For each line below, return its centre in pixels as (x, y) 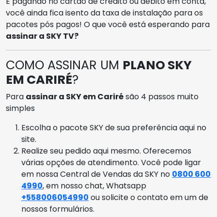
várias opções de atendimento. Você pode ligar (111, 163)
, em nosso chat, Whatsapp (94, 186)
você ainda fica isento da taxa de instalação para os (104, 13)
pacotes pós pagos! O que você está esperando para (108, 25)
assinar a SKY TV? (42, 36)
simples (20, 108)
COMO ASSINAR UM (64, 65)
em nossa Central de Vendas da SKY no (97, 174)
